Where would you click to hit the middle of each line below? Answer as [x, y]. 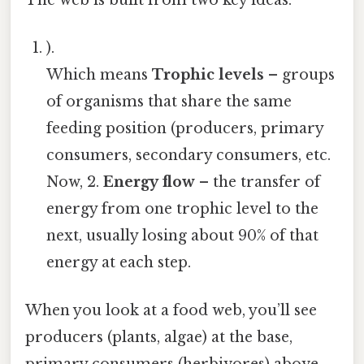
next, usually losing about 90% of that [183, 235]
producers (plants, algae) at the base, [159, 338]
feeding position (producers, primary [185, 128]
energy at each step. [119, 262]
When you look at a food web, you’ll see [171, 311]
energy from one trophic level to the [183, 208]
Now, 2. [75, 182]
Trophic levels [208, 74]
